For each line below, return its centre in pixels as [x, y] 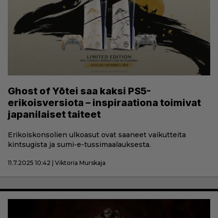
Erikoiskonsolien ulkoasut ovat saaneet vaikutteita [97, 135]
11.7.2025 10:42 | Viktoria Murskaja [57, 163]
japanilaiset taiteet [54, 114]
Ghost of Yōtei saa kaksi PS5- [79, 91]
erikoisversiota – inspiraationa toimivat [104, 102]
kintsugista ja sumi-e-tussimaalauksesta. [79, 144]
